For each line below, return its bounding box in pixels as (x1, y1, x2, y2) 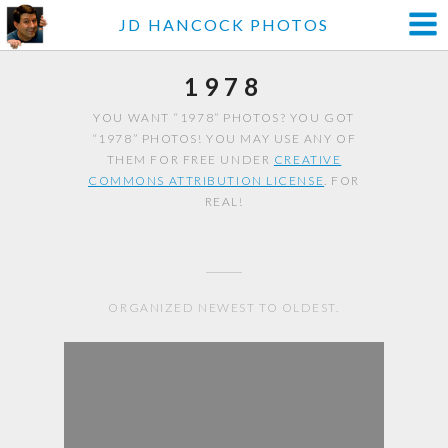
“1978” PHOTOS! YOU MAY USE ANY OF (91, 131, 357, 146)
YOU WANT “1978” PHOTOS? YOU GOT (93, 110, 355, 125)
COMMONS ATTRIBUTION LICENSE (88, 173, 325, 188)
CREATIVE (273, 152, 342, 167)
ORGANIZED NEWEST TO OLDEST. (108, 300, 340, 315)
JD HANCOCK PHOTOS (119, 15, 329, 34)
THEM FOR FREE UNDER (106, 152, 274, 167)
